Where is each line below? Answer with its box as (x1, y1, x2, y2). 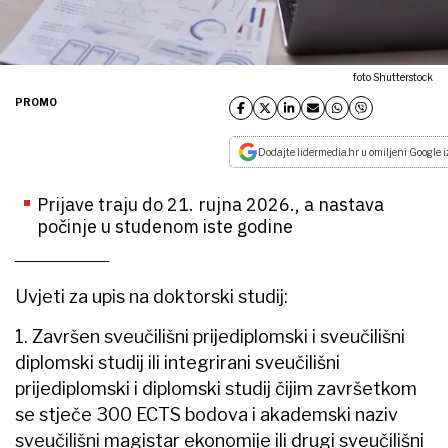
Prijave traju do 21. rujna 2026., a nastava (37, 192, 384, 216)
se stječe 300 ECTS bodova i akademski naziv (15, 403, 398, 425)
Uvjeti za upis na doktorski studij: (15, 285, 288, 307)
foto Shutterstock (353, 70, 433, 83)
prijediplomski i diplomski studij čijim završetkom (15, 377, 417, 399)
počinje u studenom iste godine (37, 214, 293, 238)
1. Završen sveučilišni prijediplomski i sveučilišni (15, 325, 405, 347)
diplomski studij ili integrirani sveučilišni (15, 351, 340, 373)
